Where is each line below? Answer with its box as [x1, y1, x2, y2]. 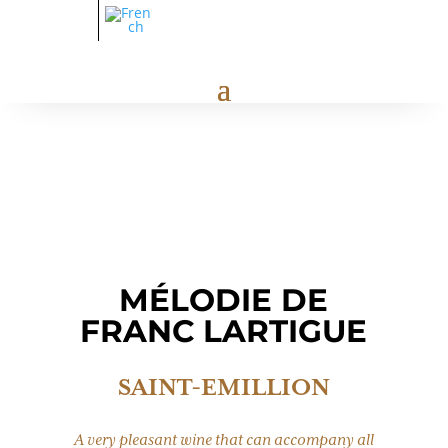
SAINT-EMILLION [117, 375, 330, 402]
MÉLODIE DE [119, 281, 329, 319]
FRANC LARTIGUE [80, 312, 368, 350]
